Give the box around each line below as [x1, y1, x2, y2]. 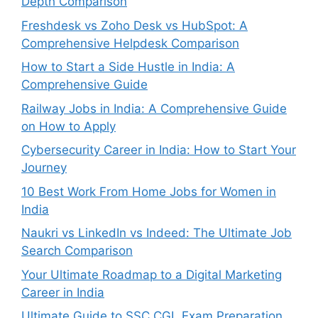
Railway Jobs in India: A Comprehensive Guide [21, 101, 287, 116]
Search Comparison [21, 243, 133, 258]
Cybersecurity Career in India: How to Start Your [21, 143, 296, 157]
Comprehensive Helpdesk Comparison [21, 35, 239, 50]
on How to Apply [21, 119, 116, 133]
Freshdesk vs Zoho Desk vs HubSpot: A [21, 18, 248, 33]
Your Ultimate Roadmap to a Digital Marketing [21, 267, 282, 282]
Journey [21, 160, 67, 175]
